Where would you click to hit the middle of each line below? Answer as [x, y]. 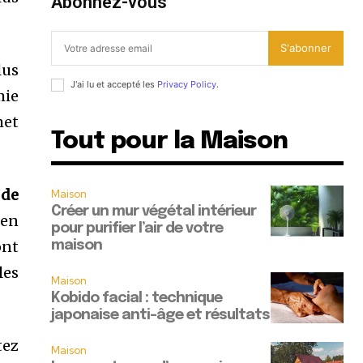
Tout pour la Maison [170, 142]
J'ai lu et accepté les [114, 85]
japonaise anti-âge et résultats [161, 316]
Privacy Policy [187, 85]
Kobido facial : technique [137, 299]
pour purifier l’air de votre [137, 229]
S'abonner [305, 48]
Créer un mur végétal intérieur [154, 212]
